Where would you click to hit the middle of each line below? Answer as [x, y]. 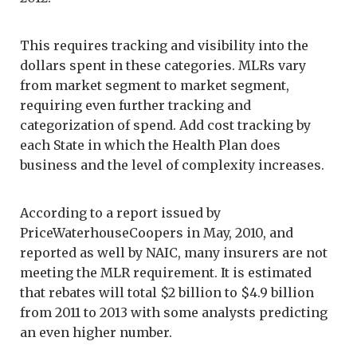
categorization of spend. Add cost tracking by [165, 125]
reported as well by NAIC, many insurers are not [174, 252]
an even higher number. [96, 332]
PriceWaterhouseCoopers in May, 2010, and [157, 232]
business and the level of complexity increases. [172, 165]
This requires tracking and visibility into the [164, 45]
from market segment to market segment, [155, 85]
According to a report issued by [120, 212]
